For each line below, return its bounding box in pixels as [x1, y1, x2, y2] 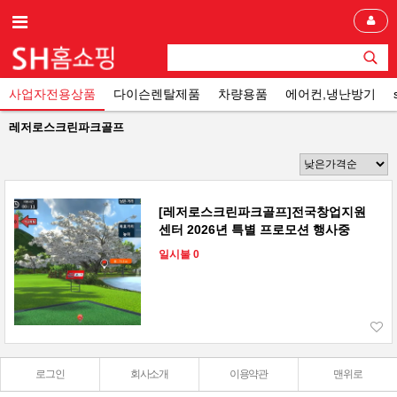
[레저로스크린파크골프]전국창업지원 [159, 205, 366, 219]
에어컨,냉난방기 [285, 87, 376, 101]
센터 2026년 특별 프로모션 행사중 [159, 222, 350, 237]
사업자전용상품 [9, 87, 96, 101]
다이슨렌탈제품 [113, 87, 200, 101]
